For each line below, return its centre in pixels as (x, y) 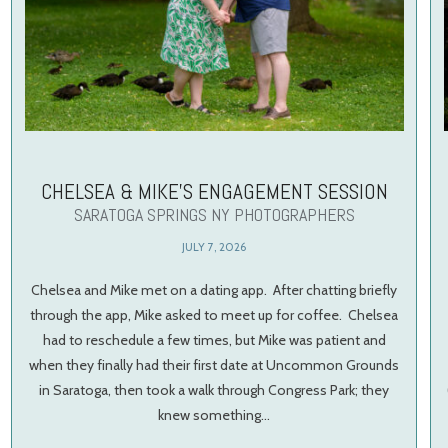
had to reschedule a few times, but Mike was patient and (214, 340)
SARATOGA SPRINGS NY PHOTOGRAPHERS (214, 215)
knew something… (214, 415)
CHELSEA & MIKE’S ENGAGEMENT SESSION (214, 192)
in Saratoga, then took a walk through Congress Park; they (214, 390)
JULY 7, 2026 (214, 247)
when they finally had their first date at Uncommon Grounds (214, 365)
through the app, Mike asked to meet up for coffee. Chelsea (214, 315)
